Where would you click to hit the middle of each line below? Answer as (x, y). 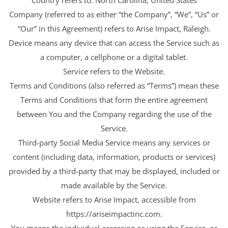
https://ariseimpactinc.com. (114, 213)
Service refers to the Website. (114, 71)
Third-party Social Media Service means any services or (114, 142)
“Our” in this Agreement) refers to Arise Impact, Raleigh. (114, 28)
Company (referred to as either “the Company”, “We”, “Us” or (114, 14)
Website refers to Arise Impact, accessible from (114, 199)
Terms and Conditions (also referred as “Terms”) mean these (114, 85)
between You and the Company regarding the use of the (114, 114)
